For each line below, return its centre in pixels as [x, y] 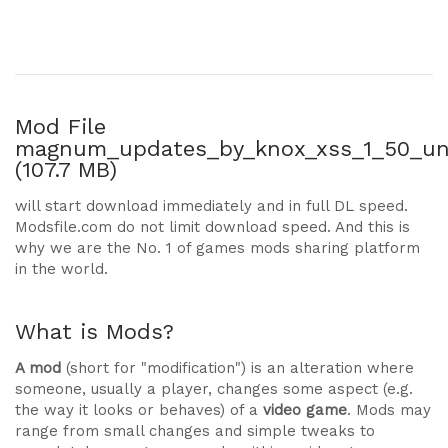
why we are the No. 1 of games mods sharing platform [217, 248]
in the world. [61, 269]
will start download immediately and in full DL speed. [211, 206]
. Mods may [389, 410]
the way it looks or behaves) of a [139, 410]
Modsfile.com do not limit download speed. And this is [212, 227]
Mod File [60, 126]
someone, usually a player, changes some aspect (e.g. [214, 389]
